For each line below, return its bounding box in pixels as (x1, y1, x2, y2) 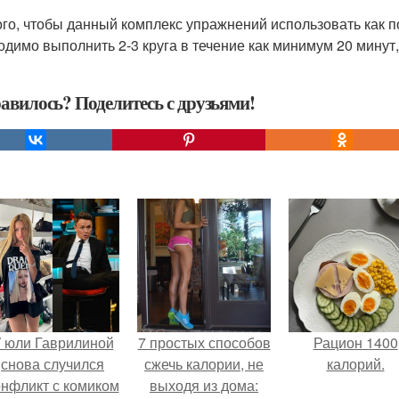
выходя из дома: (150, 375, 258, 395)
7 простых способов (137, 332, 271, 353)
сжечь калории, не (144, 354, 264, 374)
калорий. (326, 354, 385, 374)
